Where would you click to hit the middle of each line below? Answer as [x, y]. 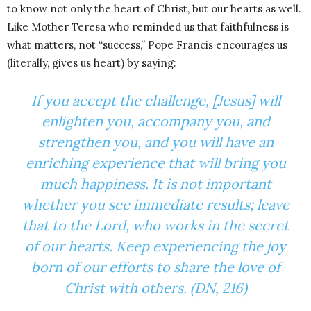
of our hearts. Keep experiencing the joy [155, 246]
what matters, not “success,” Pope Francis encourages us [147, 45]
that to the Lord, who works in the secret [155, 226]
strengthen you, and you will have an [155, 142]
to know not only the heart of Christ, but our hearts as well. [154, 9]
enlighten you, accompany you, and [155, 121]
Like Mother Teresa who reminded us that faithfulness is [148, 27]
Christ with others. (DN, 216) [155, 288]
